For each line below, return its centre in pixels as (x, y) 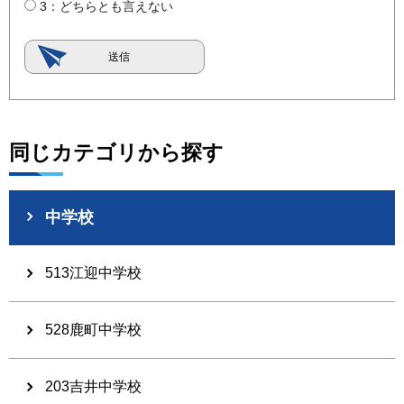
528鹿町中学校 (93, 330)
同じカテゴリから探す (116, 153)
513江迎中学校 (93, 273)
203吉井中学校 (93, 387)
